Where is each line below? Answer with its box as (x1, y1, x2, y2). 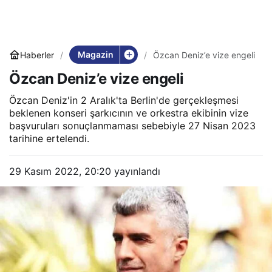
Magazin (77, 49, 114, 59)
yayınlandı (111, 165, 160, 177)
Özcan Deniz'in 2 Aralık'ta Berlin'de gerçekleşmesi (9, 94, 239, 106)
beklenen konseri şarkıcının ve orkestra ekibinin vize (9, 107, 248, 119)
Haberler (20, 49, 54, 60)
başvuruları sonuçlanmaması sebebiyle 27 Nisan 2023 (9, 120, 256, 132)
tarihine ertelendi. (9, 132, 89, 144)
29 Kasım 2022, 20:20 (9, 165, 111, 177)
